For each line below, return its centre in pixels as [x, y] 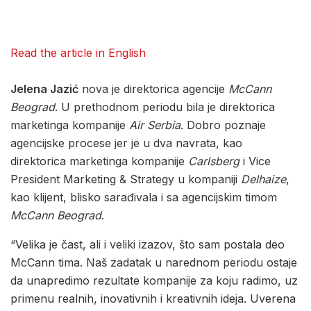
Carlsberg [214, 161]
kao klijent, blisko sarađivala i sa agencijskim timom [144, 197]
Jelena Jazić [44, 89]
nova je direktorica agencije [153, 89]
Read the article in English [78, 52]
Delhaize [263, 179]
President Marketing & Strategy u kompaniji [126, 179]
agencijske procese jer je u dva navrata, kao [126, 143]
